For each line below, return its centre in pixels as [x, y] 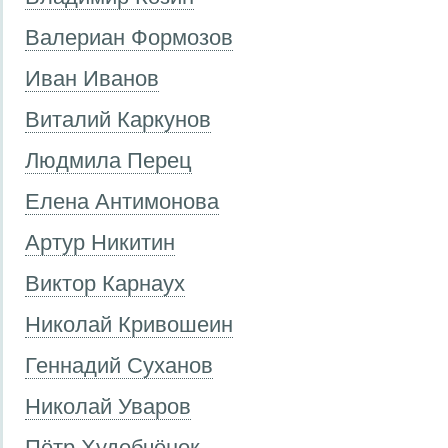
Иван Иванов [92, 78]
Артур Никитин [100, 242]
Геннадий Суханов [119, 365]
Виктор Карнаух [105, 283]
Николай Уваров [108, 406]
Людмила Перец [108, 160]
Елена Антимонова [122, 201]
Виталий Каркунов [118, 119]
